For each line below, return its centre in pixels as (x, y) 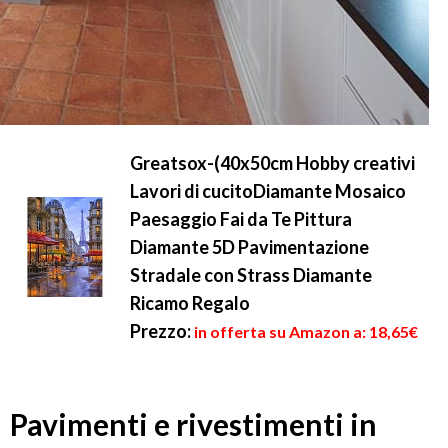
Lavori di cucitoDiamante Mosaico (268, 191)
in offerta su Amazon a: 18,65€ (306, 331)
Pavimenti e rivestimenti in (193, 424)
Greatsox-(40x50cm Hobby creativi (272, 163)
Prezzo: (160, 331)
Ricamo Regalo (190, 303)
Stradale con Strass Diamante (251, 275)
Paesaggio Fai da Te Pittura (241, 219)
